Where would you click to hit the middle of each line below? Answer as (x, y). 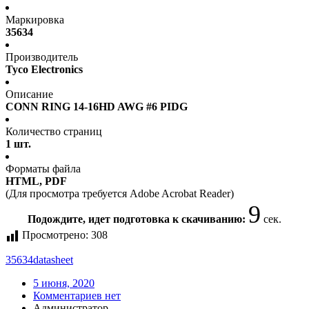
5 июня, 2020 (64, 283)
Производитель (42, 57)
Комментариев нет (77, 296)
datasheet (53, 260)
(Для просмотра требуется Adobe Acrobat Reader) (120, 194)
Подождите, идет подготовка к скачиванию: (138, 219)
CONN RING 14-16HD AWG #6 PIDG (97, 107)
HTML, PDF (36, 181)
